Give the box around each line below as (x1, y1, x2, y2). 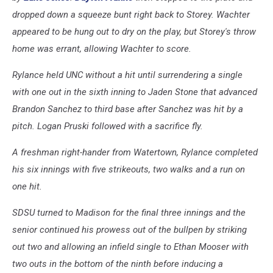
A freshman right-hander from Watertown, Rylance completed (12, 147, 258, 158)
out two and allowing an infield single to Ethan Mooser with (12, 241, 249, 253)
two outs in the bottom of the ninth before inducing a (12, 258, 223, 270)
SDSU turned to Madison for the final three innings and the (12, 207, 246, 219)
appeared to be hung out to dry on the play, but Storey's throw (12, 26, 256, 38)
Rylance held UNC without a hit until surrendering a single (12, 69, 243, 81)
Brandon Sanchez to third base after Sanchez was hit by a (12, 104, 243, 115)
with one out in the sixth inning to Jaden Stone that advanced (12, 87, 257, 98)
